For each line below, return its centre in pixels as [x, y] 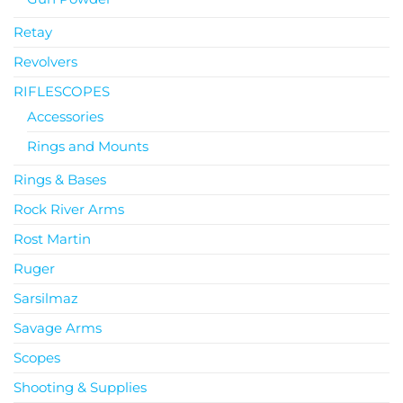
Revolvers [45, 61]
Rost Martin [52, 238]
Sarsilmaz [46, 298]
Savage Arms [58, 327]
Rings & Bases [60, 179]
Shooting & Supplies [80, 387]
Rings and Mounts [88, 146]
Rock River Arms [69, 209]
